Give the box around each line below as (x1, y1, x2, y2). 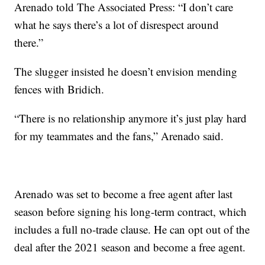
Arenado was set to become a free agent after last (14, 186, 233, 202)
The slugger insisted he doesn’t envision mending (14, 64, 238, 79)
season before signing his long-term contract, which (14, 204, 247, 219)
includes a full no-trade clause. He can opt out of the (14, 222, 250, 237)
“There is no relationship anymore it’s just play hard (14, 111, 247, 126)
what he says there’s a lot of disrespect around (14, 17, 219, 33)
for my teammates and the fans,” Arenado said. (14, 128, 224, 144)
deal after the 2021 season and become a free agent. (14, 240, 246, 255)
